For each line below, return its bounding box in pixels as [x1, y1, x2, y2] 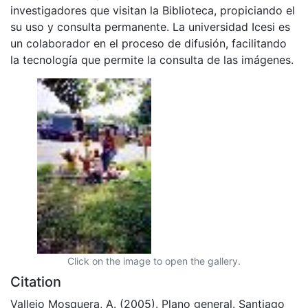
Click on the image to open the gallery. [67, 254, 241, 267]
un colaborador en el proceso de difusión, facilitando [10, 36, 287, 50]
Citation [10, 273, 61, 290]
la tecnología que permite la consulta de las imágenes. [10, 52, 294, 67]
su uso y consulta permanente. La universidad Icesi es [10, 19, 290, 34]
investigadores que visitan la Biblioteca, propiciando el [10, 3, 295, 17]
